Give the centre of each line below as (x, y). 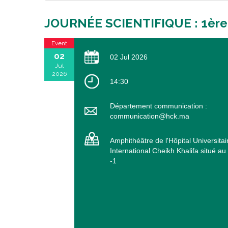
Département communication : (158, 106)
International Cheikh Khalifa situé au (168, 151)
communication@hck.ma (149, 116)
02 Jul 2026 (129, 57)
